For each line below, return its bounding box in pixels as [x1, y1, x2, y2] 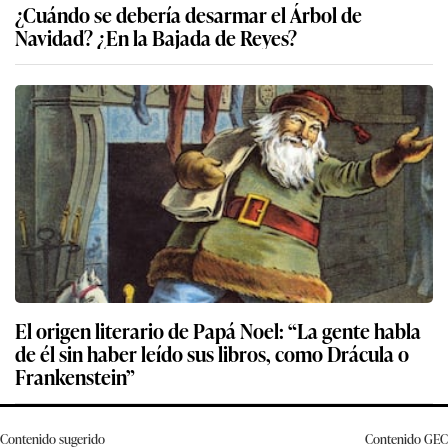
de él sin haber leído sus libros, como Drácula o [15, 337, 409, 368]
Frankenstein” [15, 360, 135, 391]
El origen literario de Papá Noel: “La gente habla [15, 314, 421, 345]
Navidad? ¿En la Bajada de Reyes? [15, 21, 297, 52]
